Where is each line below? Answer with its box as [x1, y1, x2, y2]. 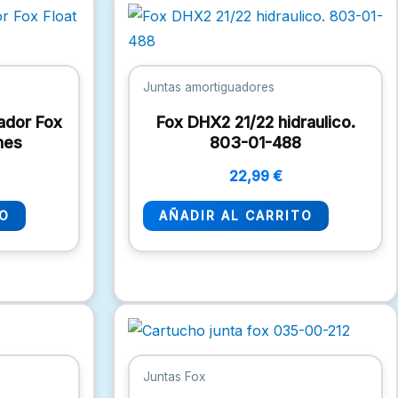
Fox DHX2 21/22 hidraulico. [155, 112, 355, 131]
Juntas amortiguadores [143, 80, 275, 95]
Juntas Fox [143, 369, 205, 384]
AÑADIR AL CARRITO [159, 207, 313, 223]
